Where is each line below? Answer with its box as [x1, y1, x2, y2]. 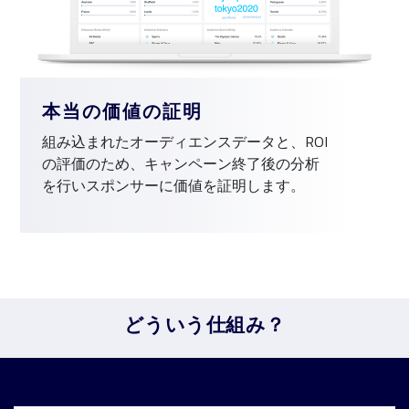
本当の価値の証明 [42, 97, 204, 126]
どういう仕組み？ [123, 309, 286, 340]
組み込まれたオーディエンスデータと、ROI [42, 131, 329, 153]
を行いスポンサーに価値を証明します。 [42, 174, 306, 197]
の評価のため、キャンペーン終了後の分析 [42, 152, 320, 175]
